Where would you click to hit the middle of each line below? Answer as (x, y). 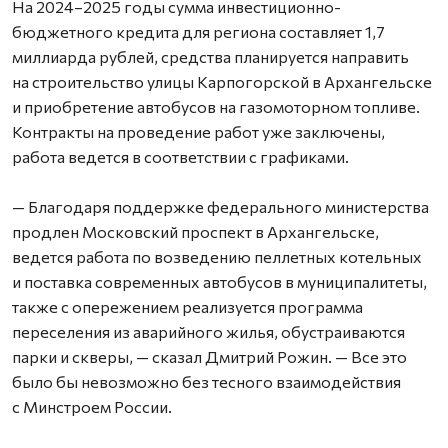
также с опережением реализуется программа (187, 306)
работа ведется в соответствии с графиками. (180, 156)
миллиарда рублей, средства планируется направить (210, 56)
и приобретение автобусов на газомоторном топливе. (216, 106)
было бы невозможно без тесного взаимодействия (206, 381)
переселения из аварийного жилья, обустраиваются (208, 331)
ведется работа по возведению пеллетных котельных (217, 256)
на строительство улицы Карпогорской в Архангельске (222, 81)
